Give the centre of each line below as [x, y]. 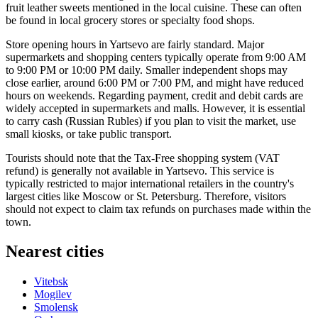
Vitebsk [51, 282]
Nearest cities [55, 252]
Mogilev [53, 295]
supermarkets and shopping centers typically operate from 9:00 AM [156, 57]
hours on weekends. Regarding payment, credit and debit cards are [154, 95]
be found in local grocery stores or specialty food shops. [130, 20]
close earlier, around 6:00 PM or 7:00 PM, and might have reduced [155, 82]
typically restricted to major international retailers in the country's [150, 183]
